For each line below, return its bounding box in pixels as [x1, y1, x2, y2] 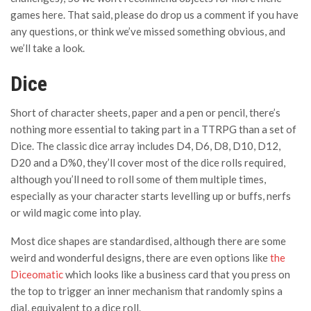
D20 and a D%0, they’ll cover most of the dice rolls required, [10, 156, 285, 169]
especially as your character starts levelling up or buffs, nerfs [10, 190, 291, 202]
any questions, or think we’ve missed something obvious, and [10, 25, 285, 37]
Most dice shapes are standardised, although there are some [10, 235, 286, 247]
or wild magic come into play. [10, 206, 141, 219]
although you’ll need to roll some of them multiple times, [10, 173, 266, 185]
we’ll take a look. [10, 42, 85, 54]
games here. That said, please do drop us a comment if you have [10, 8, 299, 21]
